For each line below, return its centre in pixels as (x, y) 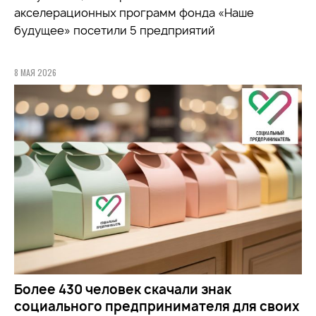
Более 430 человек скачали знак (123, 290)
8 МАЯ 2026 (35, 72)
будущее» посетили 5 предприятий (115, 30)
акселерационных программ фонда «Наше (134, 12)
